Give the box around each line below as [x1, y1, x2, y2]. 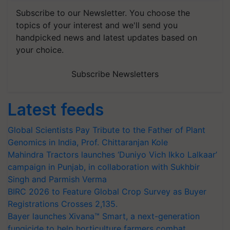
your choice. [16, 45, 64, 55]
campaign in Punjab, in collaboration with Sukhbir [8, 162, 200, 172]
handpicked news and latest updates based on [16, 32, 197, 43]
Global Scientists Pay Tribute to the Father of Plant [8, 125, 205, 135]
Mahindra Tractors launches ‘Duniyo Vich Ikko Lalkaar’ [8, 149, 217, 160]
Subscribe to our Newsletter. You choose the [16, 8, 190, 18]
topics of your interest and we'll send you [16, 20, 178, 30]
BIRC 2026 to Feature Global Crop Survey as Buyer [8, 186, 206, 197]
